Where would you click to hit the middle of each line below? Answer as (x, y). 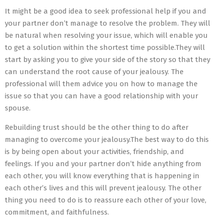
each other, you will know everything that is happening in (102, 176)
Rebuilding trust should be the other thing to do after (97, 127)
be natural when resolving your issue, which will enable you (106, 35)
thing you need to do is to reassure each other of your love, (106, 200)
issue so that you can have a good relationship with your (101, 96)
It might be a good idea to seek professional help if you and (106, 11)
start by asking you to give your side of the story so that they (108, 59)
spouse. (18, 108)
